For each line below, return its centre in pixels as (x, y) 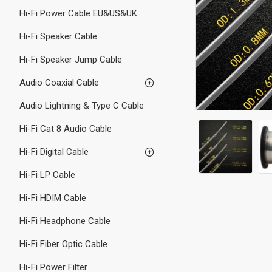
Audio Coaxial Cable (59, 83)
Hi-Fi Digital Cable (54, 152)
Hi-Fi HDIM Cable (53, 198)
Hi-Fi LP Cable (47, 175)
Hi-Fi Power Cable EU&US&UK (78, 13)
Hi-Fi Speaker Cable (58, 36)
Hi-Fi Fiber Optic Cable (63, 244)
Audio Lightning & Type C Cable (82, 106)
